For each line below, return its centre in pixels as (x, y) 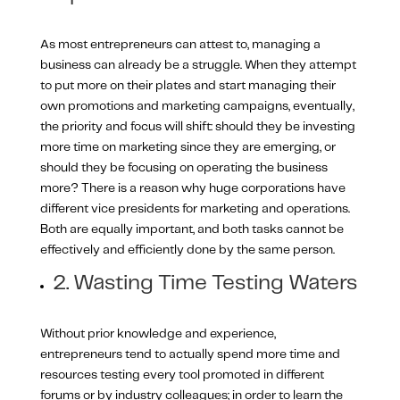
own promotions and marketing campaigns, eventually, (197, 106)
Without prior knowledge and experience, (158, 333)
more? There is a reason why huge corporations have (192, 188)
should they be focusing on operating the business (183, 167)
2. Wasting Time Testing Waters (204, 283)
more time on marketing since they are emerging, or (187, 147)
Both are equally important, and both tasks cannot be (192, 229)
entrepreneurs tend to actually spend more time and (190, 354)
